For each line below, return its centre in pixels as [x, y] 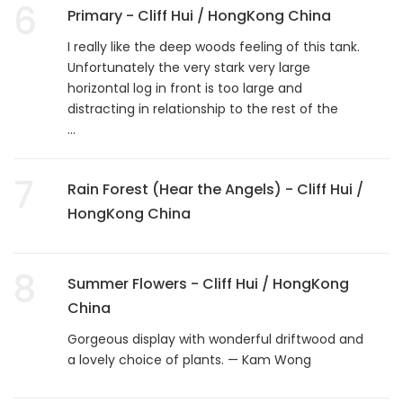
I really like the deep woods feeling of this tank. [214, 46]
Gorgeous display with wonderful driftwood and [215, 339]
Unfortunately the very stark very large [189, 67]
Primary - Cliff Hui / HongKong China [199, 15]
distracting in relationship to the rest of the [203, 108]
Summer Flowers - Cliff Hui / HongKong [208, 283]
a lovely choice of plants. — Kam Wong [189, 359]
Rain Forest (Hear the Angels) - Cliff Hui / [215, 189]
